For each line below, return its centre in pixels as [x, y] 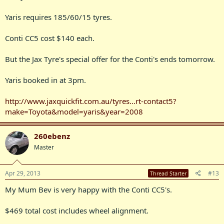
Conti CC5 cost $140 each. [50, 38]
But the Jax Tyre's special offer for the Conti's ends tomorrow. [110, 59]
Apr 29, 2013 [23, 173]
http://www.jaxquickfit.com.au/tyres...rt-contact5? [91, 101]
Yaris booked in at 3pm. [45, 80]
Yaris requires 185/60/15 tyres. [58, 17]
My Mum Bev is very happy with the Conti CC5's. [88, 189]
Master [44, 147]
